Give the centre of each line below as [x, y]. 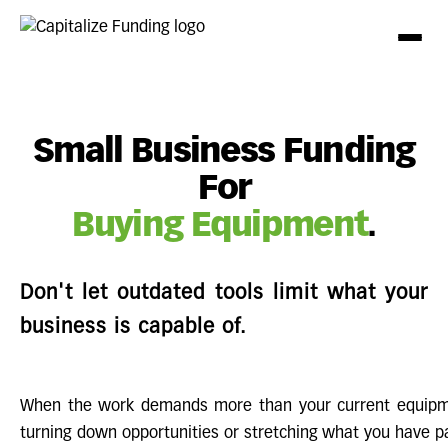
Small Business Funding [224, 153]
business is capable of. [133, 327]
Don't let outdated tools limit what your [224, 293]
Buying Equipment [220, 227]
